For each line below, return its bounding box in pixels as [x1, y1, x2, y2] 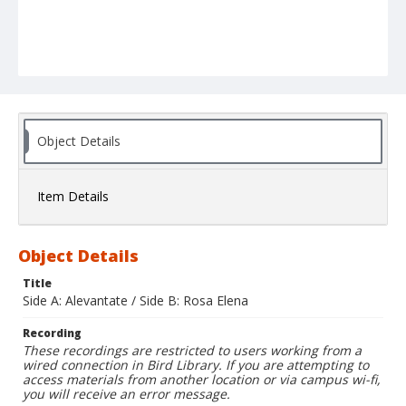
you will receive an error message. [23, 385, 230, 403]
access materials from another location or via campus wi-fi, [23, 371, 381, 389]
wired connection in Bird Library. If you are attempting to [23, 356, 369, 374]
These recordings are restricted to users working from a [23, 342, 362, 360]
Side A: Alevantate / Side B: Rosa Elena [23, 292, 248, 310]
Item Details [37, 188, 109, 206]
